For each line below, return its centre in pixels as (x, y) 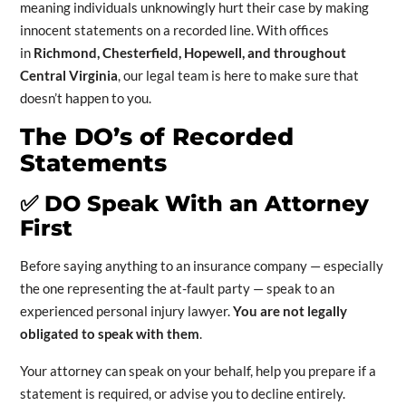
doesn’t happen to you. (85, 98)
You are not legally (290, 311)
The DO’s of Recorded (156, 137)
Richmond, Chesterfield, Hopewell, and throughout (189, 53)
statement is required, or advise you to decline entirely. (182, 394)
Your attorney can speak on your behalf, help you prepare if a (198, 371)
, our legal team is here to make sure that (238, 76)
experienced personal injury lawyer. (126, 311)
